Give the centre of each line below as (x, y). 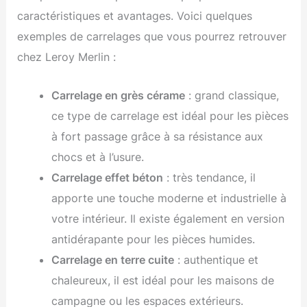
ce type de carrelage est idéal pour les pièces (170, 116)
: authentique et (216, 260)
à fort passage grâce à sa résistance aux (157, 137)
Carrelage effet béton (107, 178)
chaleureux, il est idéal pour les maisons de (162, 281)
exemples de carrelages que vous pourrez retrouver (152, 36)
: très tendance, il (209, 178)
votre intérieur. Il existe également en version (168, 219)
